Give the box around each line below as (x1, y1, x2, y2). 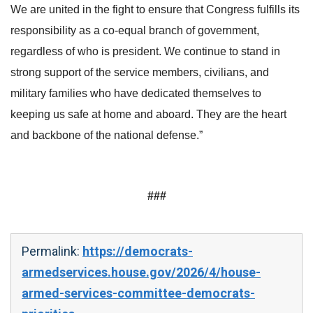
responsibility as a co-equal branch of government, (10, 24, 259, 36)
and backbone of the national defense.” (10, 129, 203, 141)
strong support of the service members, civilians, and (10, 66, 269, 78)
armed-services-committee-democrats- (22, 286, 255, 300)
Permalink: (22, 244, 82, 259)
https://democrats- (82, 244, 193, 259)
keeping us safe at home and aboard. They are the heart (10, 108, 286, 120)
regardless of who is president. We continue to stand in (10, 45, 280, 57)
